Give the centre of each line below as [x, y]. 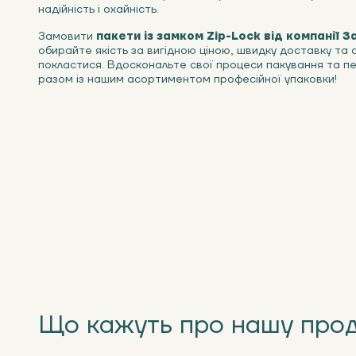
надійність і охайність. [99, 10]
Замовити [67, 37]
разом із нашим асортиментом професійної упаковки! [188, 79]
